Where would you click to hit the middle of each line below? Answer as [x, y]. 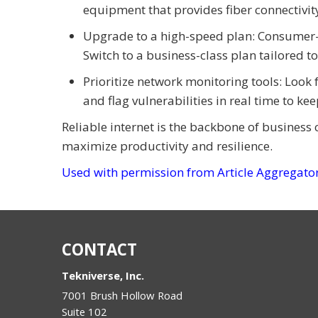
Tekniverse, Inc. [103, 275]
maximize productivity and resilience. [167, 146]
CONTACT [99, 249]
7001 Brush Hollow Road [122, 295]
